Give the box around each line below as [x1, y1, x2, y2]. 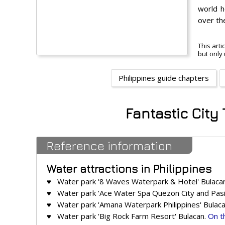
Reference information [47, 139, 172, 153]
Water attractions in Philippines [47, 162, 211, 176]
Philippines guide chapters [118, 73, 209, 83]
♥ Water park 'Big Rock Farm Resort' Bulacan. [47, 211, 208, 221]
